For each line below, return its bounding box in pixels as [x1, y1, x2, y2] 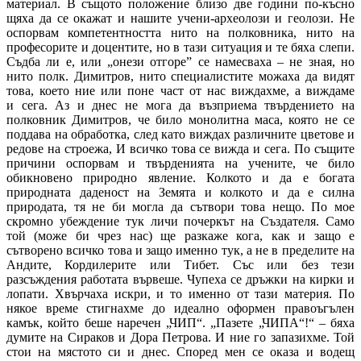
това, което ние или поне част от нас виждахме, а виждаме [6, 83, 355, 98]
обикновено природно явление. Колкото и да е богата [6, 170, 355, 185]
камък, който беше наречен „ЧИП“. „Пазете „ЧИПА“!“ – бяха [6, 315, 355, 330]
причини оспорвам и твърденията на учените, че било [6, 156, 355, 170]
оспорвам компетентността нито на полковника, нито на [6, 25, 355, 39]
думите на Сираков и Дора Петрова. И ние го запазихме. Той [6, 330, 355, 344]
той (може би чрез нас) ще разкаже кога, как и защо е [6, 228, 355, 243]
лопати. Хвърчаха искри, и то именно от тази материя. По [6, 286, 355, 301]
